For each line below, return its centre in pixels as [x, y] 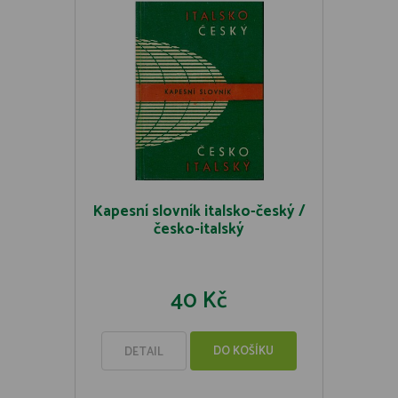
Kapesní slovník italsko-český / [199, 211]
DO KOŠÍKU [243, 351]
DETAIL [144, 352]
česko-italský [199, 229]
